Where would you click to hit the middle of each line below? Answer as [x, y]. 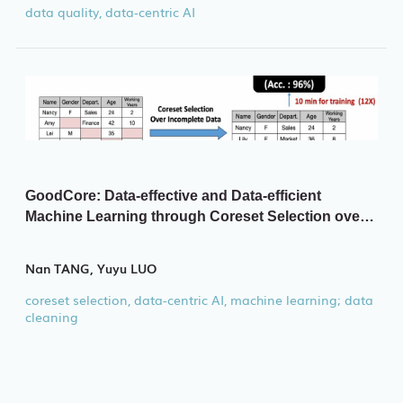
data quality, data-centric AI [110, 12]
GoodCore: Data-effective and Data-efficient [173, 195]
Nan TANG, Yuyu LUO [90, 268]
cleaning [51, 316]
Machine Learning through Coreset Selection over [195, 216]
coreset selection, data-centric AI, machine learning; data [199, 299]
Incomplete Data [80, 237]
